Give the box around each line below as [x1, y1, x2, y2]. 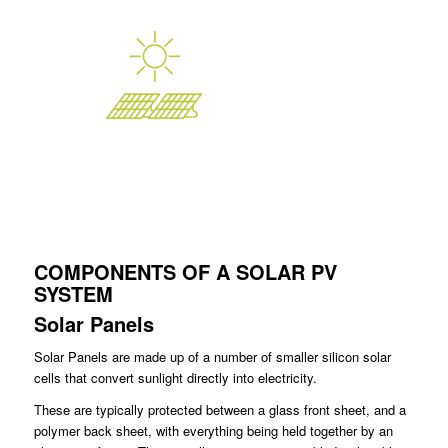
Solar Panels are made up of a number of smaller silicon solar [33, 347, 391, 367]
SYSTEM [33, 279, 113, 308]
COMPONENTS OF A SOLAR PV [33, 257, 337, 286]
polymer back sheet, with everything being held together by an [33, 421, 393, 441]
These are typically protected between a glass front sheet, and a [33, 400, 406, 420]
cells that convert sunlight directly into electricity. [33, 368, 317, 388]
